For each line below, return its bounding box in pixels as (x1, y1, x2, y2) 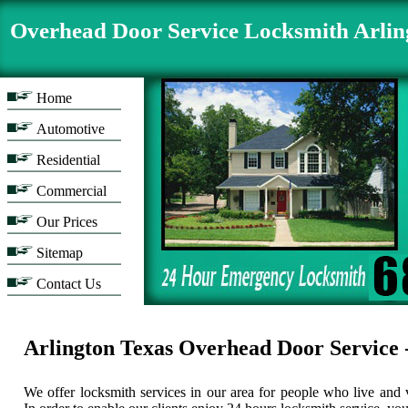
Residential (36, 152, 100, 168)
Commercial (36, 183, 107, 199)
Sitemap (36, 245, 83, 260)
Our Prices (36, 214, 97, 229)
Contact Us (36, 276, 101, 291)
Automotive (36, 121, 105, 137)
